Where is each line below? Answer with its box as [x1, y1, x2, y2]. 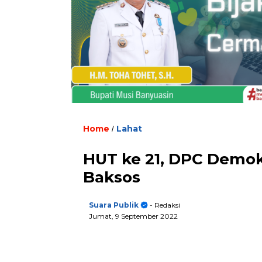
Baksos [83, 167, 140, 187]
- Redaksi [148, 200, 180, 209]
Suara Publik [89, 200, 139, 209]
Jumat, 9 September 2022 [89, 211, 178, 220]
